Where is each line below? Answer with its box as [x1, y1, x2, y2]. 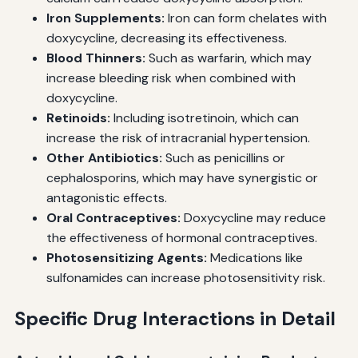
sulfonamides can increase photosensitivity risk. [46, 269, 325, 287]
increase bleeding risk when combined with [46, 70, 296, 87]
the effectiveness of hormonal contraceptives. [46, 229, 317, 247]
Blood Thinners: [46, 50, 145, 67]
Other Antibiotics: [46, 149, 162, 167]
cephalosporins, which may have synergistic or [46, 169, 318, 187]
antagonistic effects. [46, 189, 167, 207]
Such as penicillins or [161, 149, 285, 167]
